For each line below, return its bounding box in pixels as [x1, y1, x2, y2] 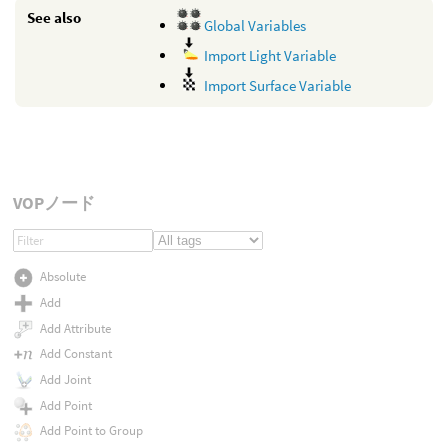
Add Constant [39, 345, 112, 363]
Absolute [39, 268, 86, 286]
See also [27, 8, 81, 27]
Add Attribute [39, 319, 111, 337]
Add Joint [39, 370, 91, 388]
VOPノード [12, 191, 95, 214]
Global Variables [201, 16, 306, 35]
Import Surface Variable [201, 76, 351, 95]
